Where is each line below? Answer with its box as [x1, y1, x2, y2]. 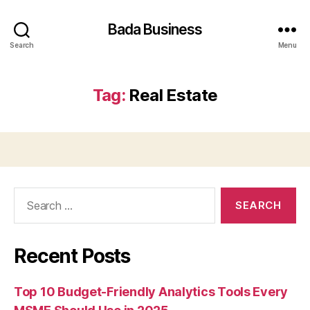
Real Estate [129, 85, 218, 105]
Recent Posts [14, 244, 131, 268]
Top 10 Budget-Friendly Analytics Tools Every [14, 284, 289, 299]
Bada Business [107, 20, 203, 38]
